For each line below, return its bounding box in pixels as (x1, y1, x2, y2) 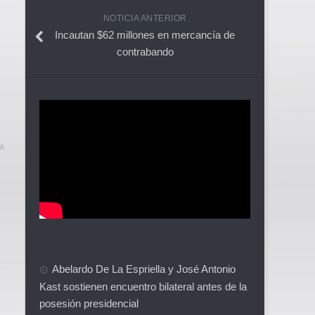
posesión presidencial (39, 297, 139, 309)
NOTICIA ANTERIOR (103, 13, 187, 23)
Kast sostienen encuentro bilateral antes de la (39, 280, 247, 292)
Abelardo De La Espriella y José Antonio (52, 262, 236, 275)
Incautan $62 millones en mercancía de (55, 28, 235, 41)
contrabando (116, 45, 174, 58)
